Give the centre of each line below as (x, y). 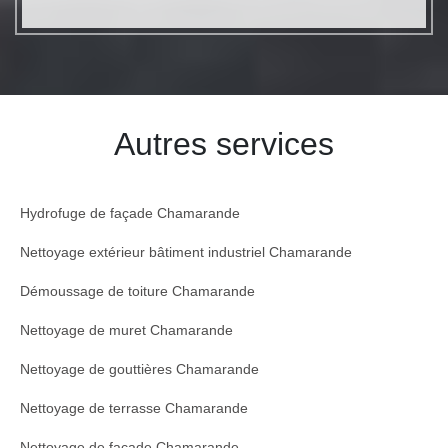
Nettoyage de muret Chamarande (126, 330)
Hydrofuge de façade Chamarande (130, 213)
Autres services (224, 144)
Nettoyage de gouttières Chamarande (139, 369)
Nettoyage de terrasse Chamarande (134, 408)
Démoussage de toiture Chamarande (137, 291)
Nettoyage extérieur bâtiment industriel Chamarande (186, 252)
